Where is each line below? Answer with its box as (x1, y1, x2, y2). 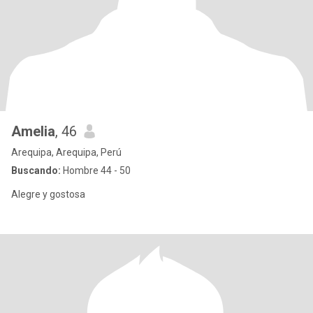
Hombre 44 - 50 (61, 165, 131, 176)
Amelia (11, 123, 55, 140)
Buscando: (11, 165, 61, 176)
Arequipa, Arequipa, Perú (11, 147, 122, 158)
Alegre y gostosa (11, 189, 85, 200)
